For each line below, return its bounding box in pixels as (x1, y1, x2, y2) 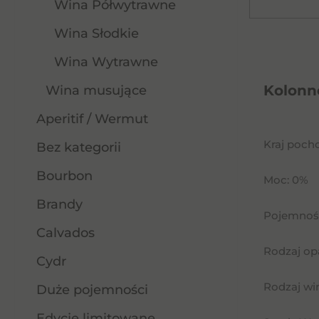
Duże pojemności (36, 282, 148, 298)
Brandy (36, 197, 83, 212)
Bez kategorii (36, 140, 121, 155)
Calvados (36, 225, 95, 241)
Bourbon (36, 168, 93, 184)
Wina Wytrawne (53, 54, 158, 70)
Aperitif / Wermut (36, 111, 148, 127)
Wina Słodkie (53, 26, 139, 41)
